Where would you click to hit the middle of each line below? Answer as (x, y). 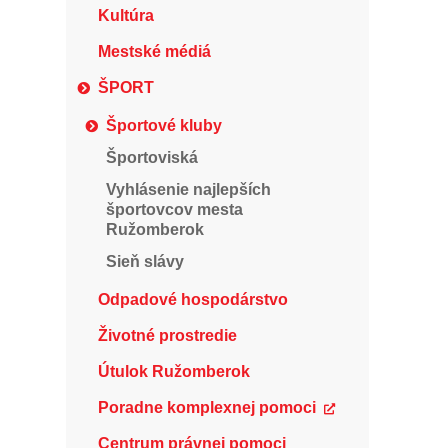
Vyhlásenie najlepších (188, 189)
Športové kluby (164, 125)
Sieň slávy (145, 261)
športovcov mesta (174, 209)
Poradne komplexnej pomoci (207, 407)
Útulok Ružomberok (174, 371)
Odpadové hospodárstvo (193, 299)
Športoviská (152, 157)
